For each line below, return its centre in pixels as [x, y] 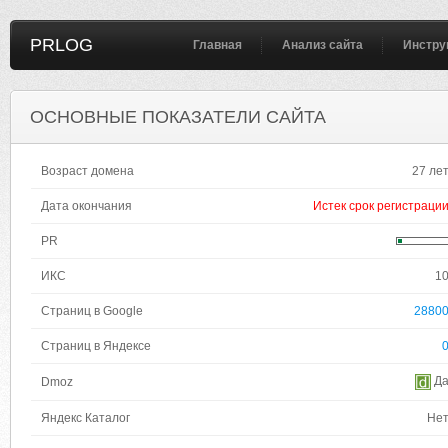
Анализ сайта [322, 45]
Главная [217, 45]
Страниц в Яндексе [96, 346]
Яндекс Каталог [85, 418]
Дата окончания [86, 206]
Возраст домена [87, 171]
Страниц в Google [92, 311]
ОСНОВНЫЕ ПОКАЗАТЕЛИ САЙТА [178, 117]
